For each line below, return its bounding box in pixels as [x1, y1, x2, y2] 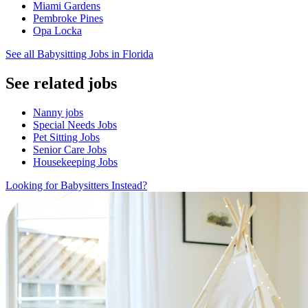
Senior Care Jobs [33, 143, 107, 155]
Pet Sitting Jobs [33, 131, 100, 143]
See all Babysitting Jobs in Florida [5, 47, 153, 60]
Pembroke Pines [33, 12, 103, 24]
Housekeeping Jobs [33, 155, 118, 168]
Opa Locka [33, 24, 82, 36]
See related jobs [5, 74, 117, 92]
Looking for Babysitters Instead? [5, 179, 147, 191]
